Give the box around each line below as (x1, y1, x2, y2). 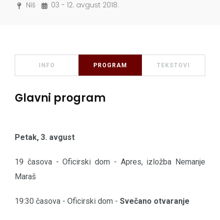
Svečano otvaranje (120, 196, 190, 206)
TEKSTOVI (157, 62, 190, 69)
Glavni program (15, 90, 106, 106)
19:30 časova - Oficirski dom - (15, 196, 120, 206)
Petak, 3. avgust (15, 133, 75, 142)
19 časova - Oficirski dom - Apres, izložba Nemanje (15, 157, 205, 167)
